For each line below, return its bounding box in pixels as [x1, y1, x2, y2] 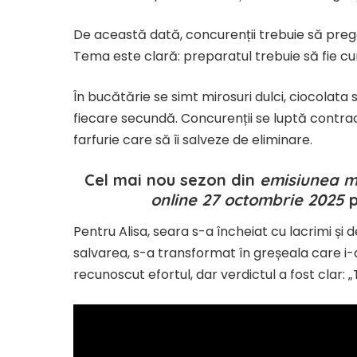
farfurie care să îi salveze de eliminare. [73, 131, 312, 149]
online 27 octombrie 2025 [151, 190, 345, 210]
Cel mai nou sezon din [84, 170, 261, 190]
